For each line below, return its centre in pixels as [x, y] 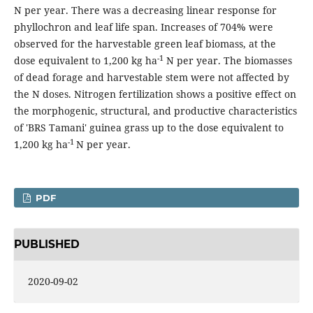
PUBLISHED [46, 244]
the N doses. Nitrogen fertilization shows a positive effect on [155, 94]
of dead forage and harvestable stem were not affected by [151, 78]
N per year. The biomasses [227, 61]
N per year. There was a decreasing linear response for [145, 10]
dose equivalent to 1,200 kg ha [85, 61]
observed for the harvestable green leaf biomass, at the [145, 44]
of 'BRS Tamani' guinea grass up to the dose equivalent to [148, 128]
